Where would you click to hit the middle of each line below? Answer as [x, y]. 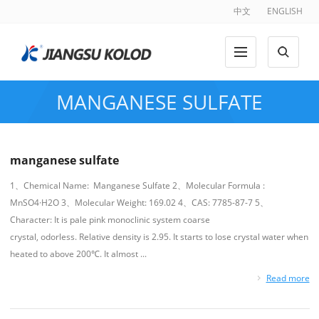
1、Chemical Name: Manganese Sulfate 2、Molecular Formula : [137, 185]
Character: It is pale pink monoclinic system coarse [110, 220]
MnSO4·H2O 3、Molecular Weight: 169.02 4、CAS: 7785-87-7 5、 [139, 203]
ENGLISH [284, 11]
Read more [288, 278]
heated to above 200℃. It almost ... [78, 254]
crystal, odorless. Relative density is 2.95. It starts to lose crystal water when [159, 237]
